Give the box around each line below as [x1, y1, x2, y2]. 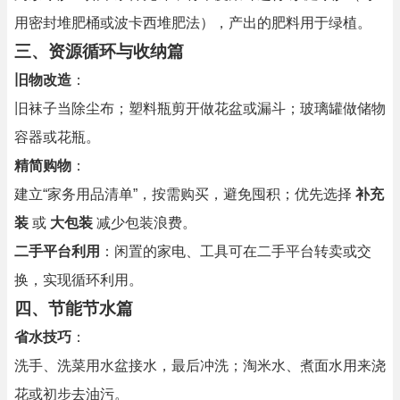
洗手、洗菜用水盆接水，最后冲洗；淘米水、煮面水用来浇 [14, 358, 386, 373]
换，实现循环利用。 [14, 272, 143, 287]
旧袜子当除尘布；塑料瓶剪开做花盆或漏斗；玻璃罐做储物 [14, 101, 386, 116]
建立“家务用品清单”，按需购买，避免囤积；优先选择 [14, 187, 355, 202]
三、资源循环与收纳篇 [14, 42, 184, 61]
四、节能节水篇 [14, 299, 133, 318]
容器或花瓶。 [14, 129, 100, 145]
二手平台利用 [14, 244, 100, 259]
